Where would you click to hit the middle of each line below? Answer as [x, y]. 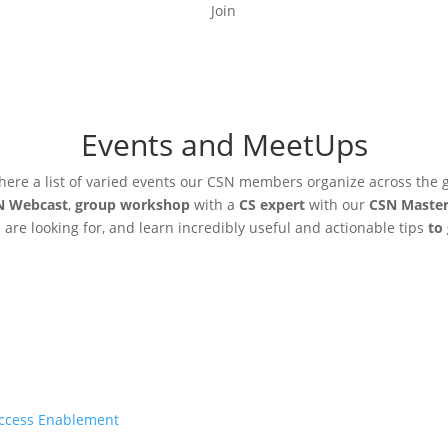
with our [337, 204]
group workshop [132, 204]
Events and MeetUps [224, 144]
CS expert [272, 204]
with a [214, 204]
